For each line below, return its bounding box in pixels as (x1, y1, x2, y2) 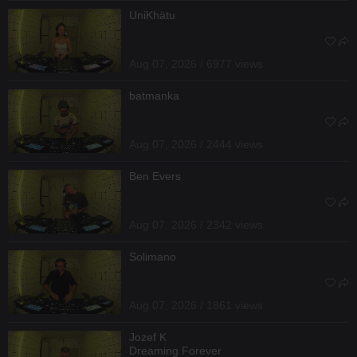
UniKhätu (129, 8, 175, 22)
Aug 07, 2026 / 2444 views (129, 137, 263, 151)
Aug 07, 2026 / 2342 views (129, 218, 263, 231)
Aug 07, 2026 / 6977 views (129, 57, 263, 70)
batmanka (129, 88, 179, 102)
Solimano (129, 249, 176, 263)
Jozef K (129, 330, 167, 343)
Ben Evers (129, 169, 181, 182)
